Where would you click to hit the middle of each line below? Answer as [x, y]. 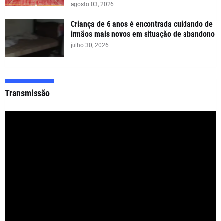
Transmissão [27, 93]
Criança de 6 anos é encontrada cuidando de [142, 24]
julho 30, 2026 [90, 45]
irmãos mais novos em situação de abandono [143, 34]
